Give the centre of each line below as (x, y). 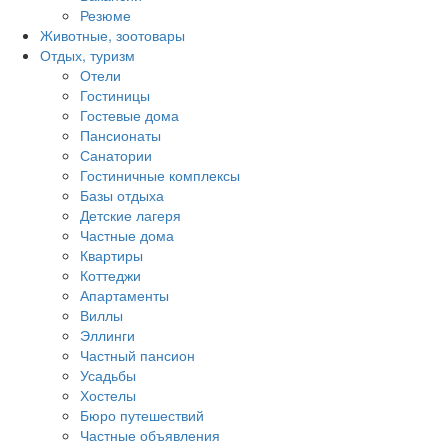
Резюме (105, 15)
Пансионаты (120, 135)
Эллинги (107, 335)
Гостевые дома (129, 115)
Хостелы (108, 395)
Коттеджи (110, 275)
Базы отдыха (122, 195)
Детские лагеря (130, 215)
